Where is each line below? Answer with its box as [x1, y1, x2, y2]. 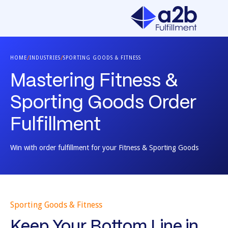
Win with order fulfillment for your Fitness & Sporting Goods [10, 144, 198, 152]
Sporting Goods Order [10, 95, 196, 112]
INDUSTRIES [30, 55, 61, 61]
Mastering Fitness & [10, 73, 178, 90]
